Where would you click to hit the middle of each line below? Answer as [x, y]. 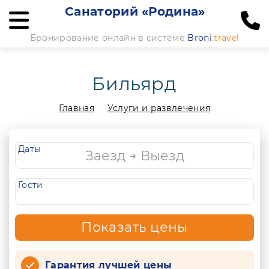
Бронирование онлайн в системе [109, 38]
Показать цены [134, 227]
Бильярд [134, 84]
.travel [225, 38]
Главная [77, 108]
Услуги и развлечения [159, 108]
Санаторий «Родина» [135, 11]
